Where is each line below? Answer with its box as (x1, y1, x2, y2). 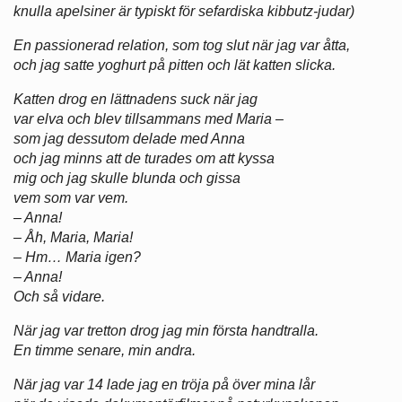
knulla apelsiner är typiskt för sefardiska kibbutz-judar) (13, 4, 354, 20)
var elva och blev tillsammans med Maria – (13, 111, 284, 127)
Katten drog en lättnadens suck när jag (13, 92, 258, 108)
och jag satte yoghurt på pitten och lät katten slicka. (13, 57, 336, 74)
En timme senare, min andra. (13, 343, 196, 359)
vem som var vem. (13, 190, 128, 206)
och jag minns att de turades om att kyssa (13, 151, 275, 167)
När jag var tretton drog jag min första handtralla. (13, 323, 319, 339)
